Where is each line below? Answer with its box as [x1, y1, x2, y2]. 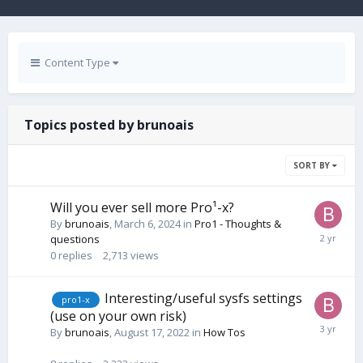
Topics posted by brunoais [24, 116, 194, 134]
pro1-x [62, 293, 90, 305]
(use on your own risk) [50, 306, 186, 325]
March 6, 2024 [114, 216, 181, 231]
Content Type [40, 55, 113, 70]
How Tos [203, 324, 246, 340]
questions [50, 232, 100, 246]
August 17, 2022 [114, 324, 190, 340]
